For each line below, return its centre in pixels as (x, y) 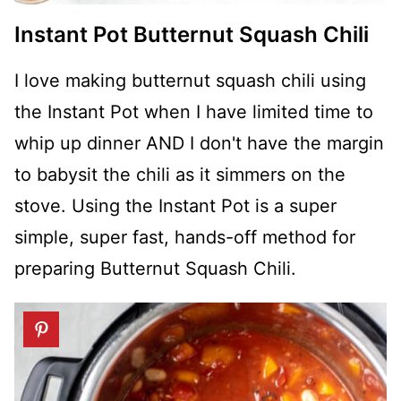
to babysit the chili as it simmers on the (180, 175)
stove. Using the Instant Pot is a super (175, 206)
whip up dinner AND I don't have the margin (199, 143)
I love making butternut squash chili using (190, 81)
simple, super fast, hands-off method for (185, 237)
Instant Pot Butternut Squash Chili (192, 34)
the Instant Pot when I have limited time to (194, 112)
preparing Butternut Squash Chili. (155, 269)
